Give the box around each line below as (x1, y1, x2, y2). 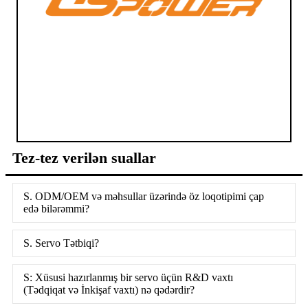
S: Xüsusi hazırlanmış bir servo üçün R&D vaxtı (23, 271, 233, 283)
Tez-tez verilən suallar (12, 148, 156, 166)
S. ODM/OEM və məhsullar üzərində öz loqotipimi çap (23, 190, 264, 202)
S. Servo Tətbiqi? (23, 236, 99, 249)
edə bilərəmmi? (23, 202, 89, 214)
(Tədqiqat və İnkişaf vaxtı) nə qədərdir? (23, 283, 195, 296)
